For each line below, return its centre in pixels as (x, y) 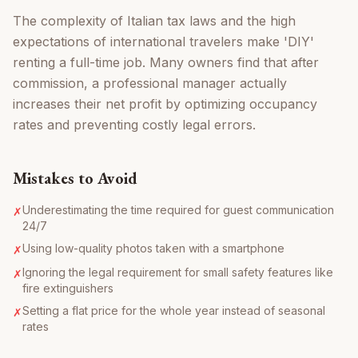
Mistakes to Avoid (75, 179)
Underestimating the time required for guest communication (178, 210)
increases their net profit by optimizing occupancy (165, 104)
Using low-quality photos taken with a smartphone (153, 249)
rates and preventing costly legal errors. (134, 125)
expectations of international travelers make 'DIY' (163, 42)
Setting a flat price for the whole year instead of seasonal (174, 311)
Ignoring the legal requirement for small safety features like (178, 272)
